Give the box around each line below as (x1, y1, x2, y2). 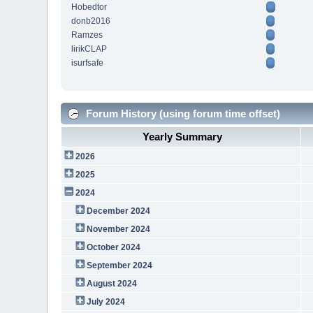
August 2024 (86, 278, 137, 289)
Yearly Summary (143, 130, 223, 143)
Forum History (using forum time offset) (83, 107, 281, 119)
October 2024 (86, 242, 140, 252)
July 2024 (86, 296, 125, 307)
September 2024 (86, 260, 152, 270)
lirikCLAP (71, 44, 108, 54)
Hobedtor (71, 2, 108, 13)
